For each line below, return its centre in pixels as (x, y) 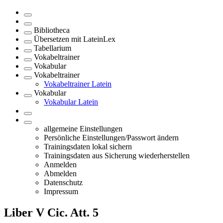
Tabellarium (53, 48)
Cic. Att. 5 (71, 212)
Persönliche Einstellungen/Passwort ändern (111, 138)
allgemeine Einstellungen (83, 129)
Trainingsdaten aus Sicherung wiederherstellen (117, 156)
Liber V (24, 212)
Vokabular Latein (71, 102)
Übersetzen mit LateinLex (75, 39)
